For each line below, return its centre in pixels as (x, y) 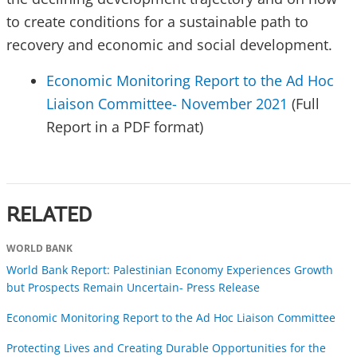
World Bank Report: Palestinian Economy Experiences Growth (170, 270)
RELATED (49, 217)
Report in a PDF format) (125, 127)
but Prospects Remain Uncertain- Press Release (133, 288)
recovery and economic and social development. (169, 45)
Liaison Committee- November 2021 (167, 104)
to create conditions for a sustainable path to (157, 22)
